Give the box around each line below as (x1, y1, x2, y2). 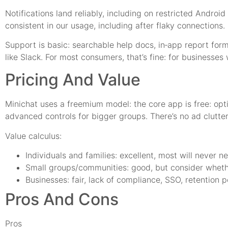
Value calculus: (5, 130, 62, 141)
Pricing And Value (5, 70, 140, 90)
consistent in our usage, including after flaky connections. (5, 20, 225, 31)
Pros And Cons (5, 189, 119, 210)
